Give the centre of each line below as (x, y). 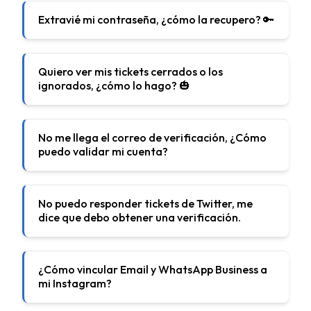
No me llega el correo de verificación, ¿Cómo (152, 137)
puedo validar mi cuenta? (103, 151)
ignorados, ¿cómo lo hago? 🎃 (114, 85)
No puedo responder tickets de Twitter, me (145, 203)
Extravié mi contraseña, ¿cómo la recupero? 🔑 (156, 19)
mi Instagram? (75, 283)
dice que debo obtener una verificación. (140, 217)
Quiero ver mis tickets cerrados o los (131, 72)
